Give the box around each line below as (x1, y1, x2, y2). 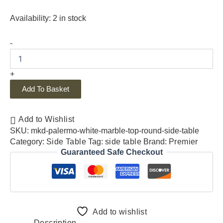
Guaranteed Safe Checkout (60, 147, 163, 156)
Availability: (10, 13, 51, 22)
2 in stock (53, 13, 86, 22)
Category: (10, 137, 46, 146)
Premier (169, 137, 198, 146)
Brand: (143, 137, 169, 146)
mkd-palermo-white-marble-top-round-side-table (31, 126, 199, 135)
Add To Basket (22, 85, 69, 93)
